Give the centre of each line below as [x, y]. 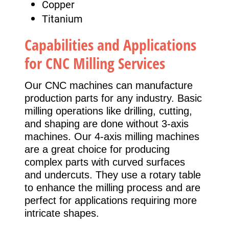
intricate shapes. [62, 213]
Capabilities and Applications [110, 45]
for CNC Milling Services [95, 63]
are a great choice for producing [97, 150]
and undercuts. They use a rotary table [113, 175]
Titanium [62, 19]
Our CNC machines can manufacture [109, 86]
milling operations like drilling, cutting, [108, 111]
